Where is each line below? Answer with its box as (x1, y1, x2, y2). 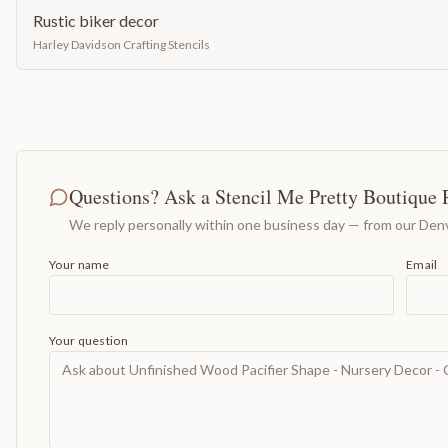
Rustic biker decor (33, 11, 159, 30)
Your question (49, 333, 128, 348)
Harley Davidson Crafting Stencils (33, 37, 210, 52)
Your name (49, 257, 110, 272)
